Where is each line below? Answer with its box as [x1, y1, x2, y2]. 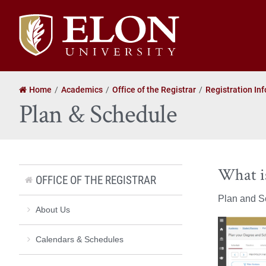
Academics [61, 83, 103, 95]
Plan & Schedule [19, 97, 177, 131]
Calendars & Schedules [36, 234, 123, 244]
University [18, 28, 59, 40]
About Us [36, 204, 70, 214]
